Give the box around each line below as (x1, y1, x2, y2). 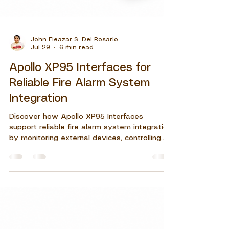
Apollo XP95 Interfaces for (9, 159, 151, 170)
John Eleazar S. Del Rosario (31, 133, 118, 140)
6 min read (59, 141, 94, 147)
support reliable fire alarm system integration (9, 220, 172, 228)
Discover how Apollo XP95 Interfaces (9, 210, 143, 217)
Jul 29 (31, 141, 50, 147)
